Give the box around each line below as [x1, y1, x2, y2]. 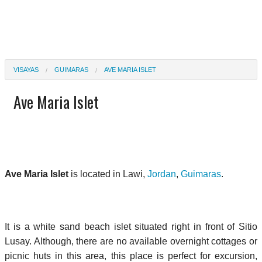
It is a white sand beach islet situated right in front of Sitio [5, 221, 257, 232]
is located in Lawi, [68, 168, 147, 179]
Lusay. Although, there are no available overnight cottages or [5, 236, 257, 246]
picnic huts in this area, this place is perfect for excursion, [5, 250, 257, 261]
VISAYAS [13, 65, 39, 73]
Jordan [147, 168, 176, 179]
